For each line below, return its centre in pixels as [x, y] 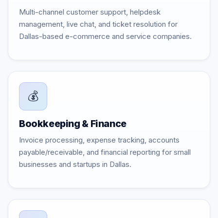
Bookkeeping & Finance [73, 124]
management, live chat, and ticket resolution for [98, 24]
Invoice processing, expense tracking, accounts [99, 140]
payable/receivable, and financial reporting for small [105, 152]
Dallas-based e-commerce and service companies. [105, 36]
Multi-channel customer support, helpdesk [90, 12]
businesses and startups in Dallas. [75, 164]
